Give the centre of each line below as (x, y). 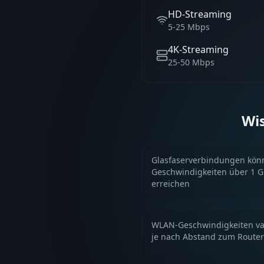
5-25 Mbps (189, 27)
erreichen (171, 184)
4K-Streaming (198, 49)
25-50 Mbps (191, 62)
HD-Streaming (200, 14)
